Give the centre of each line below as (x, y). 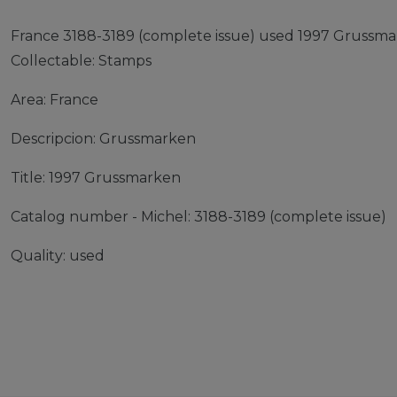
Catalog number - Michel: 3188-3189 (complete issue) (198, 217)
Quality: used (58, 256)
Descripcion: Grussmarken (103, 139)
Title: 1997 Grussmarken (96, 178)
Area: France (54, 100)
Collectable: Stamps (81, 61)
